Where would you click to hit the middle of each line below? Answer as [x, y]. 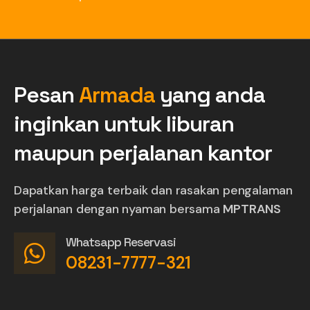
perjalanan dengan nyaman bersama [119, 209]
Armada [117, 95]
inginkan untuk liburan [124, 124]
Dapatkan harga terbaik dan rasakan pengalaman [153, 191]
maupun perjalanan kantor [143, 153]
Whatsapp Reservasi [121, 242]
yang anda [210, 95]
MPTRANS [252, 209]
